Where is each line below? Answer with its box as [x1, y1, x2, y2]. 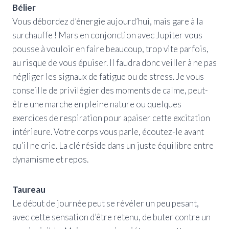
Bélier [12, 2, 36, 13]
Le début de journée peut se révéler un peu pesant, [12, 197, 199, 209]
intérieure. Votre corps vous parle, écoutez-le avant [12, 126, 204, 137]
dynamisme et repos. [12, 153, 88, 165]
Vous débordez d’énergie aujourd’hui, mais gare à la [12, 15, 203, 27]
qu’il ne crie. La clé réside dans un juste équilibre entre [12, 140, 214, 151]
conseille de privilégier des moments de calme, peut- [12, 84, 208, 96]
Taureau [12, 184, 45, 195]
